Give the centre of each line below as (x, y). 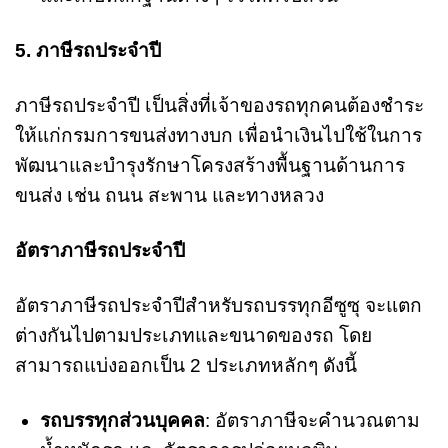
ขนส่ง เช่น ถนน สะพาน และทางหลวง (169, 196)
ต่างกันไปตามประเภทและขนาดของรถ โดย (193, 336)
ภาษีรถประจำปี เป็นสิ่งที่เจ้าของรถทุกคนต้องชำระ (219, 106)
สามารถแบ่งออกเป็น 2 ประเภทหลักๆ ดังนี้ (186, 366)
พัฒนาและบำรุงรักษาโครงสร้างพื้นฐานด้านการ (210, 166)
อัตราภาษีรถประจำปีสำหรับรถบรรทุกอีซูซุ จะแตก (218, 306)
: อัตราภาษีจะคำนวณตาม (312, 420)
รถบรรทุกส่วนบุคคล (122, 420)
